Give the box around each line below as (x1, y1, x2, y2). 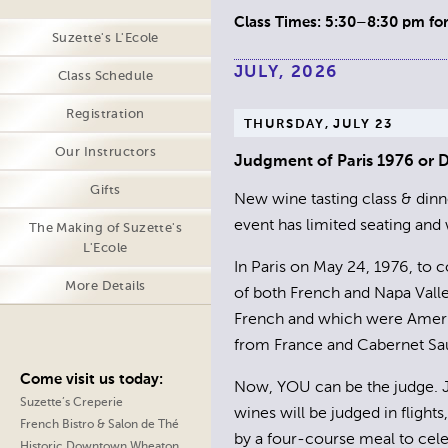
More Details (65, 280, 146, 293)
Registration (66, 108, 145, 121)
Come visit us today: (20, 373, 163, 387)
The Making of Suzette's (28, 222, 183, 235)
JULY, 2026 (234, 63, 338, 81)
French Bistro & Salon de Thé (20, 419, 179, 431)
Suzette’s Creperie (20, 397, 123, 409)
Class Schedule (57, 70, 154, 83)
